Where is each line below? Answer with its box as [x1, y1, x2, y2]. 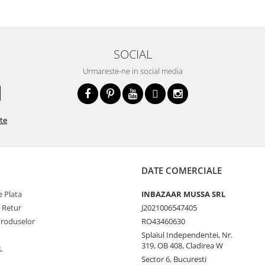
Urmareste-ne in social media [82, 66, 183, 76]
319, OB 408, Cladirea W [141, 240, 223, 251]
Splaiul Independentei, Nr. [141, 230, 232, 240]
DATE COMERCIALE [141, 164, 222, 176]
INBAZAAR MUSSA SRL [141, 189, 225, 199]
